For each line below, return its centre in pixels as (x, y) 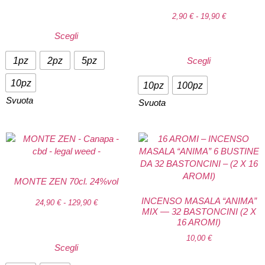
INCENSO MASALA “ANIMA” (199, 201)
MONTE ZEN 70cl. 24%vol (66, 181)
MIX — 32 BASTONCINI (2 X (199, 211)
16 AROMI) (199, 222)
